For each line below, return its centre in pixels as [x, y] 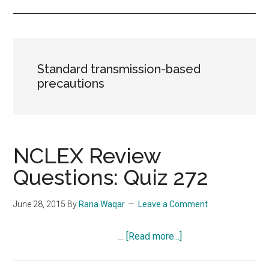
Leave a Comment [173, 204]
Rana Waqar [102, 204]
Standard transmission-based [119, 69]
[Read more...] [154, 236]
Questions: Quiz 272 [111, 177]
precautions [71, 83]
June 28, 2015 [40, 204]
